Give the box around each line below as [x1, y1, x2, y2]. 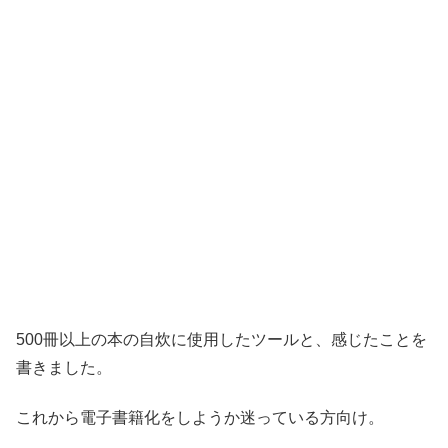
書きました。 [16, 359, 112, 376]
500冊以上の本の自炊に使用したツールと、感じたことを [16, 331, 427, 348]
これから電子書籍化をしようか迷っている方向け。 [16, 409, 384, 427]
